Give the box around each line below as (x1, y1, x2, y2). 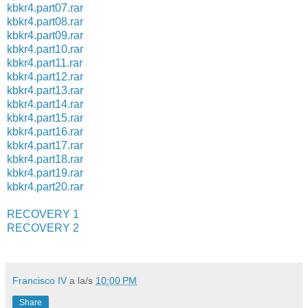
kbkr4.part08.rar (7, 15, 83, 27)
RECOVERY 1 (7, 208, 79, 220)
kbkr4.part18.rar (7, 153, 83, 165)
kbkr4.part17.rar (7, 139, 83, 151)
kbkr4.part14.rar (7, 98, 83, 110)
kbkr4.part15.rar (7, 111, 83, 124)
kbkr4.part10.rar (7, 43, 83, 55)
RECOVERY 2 (7, 221, 79, 234)
